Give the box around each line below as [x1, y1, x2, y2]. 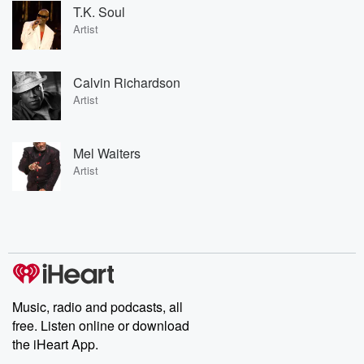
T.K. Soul [73, 2, 125, 21]
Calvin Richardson [73, 72, 180, 92]
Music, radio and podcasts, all [12, 297, 183, 316]
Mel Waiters [73, 143, 141, 162]
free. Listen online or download [12, 316, 189, 335]
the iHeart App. [12, 335, 98, 353]
